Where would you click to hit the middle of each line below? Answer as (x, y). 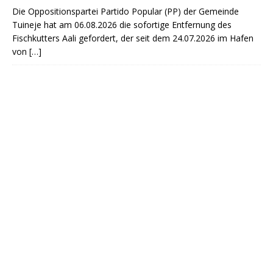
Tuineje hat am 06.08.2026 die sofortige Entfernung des (122, 25)
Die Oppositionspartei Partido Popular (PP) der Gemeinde (126, 12)
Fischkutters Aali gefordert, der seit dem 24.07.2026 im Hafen (133, 38)
